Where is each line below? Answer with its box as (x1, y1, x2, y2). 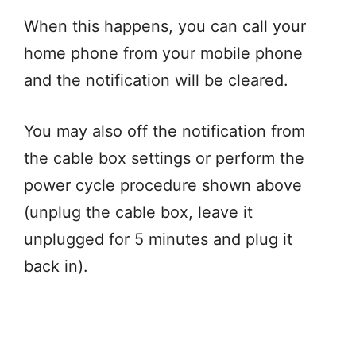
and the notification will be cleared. (24, 70, 293, 90)
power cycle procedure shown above (24, 175, 302, 195)
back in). (24, 256, 88, 276)
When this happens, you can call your (24, 16, 306, 36)
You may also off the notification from (24, 121, 305, 141)
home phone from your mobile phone (24, 43, 303, 63)
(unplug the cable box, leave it (24, 202, 253, 222)
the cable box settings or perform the (24, 148, 304, 168)
